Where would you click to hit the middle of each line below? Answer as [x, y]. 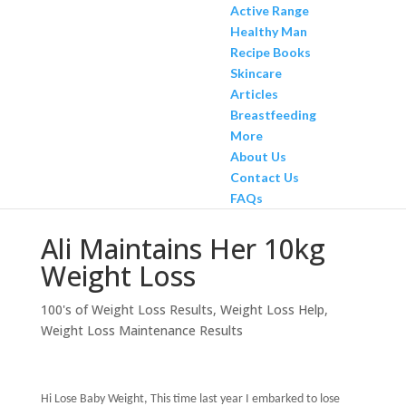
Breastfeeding [273, 115]
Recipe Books [270, 52]
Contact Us [264, 177]
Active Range [269, 10]
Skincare [256, 73]
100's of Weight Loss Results [126, 309]
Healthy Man [268, 31]
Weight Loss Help [272, 309]
